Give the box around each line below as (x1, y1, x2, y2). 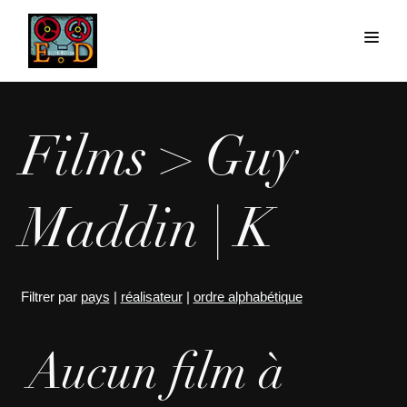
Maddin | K (20, 207, 274, 262)
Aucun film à (28, 352, 285, 402)
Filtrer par (20, 289, 81, 304)
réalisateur (120, 289, 183, 304)
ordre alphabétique (193, 289, 303, 304)
